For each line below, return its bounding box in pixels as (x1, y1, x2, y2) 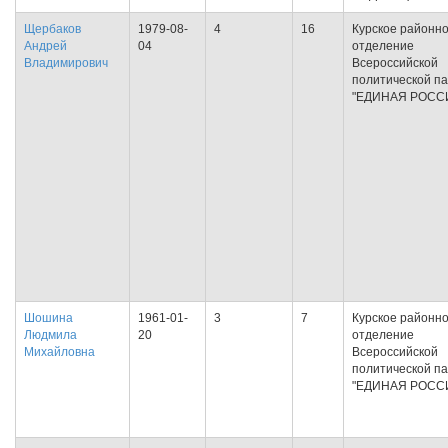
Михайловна (24, 345, 95, 359)
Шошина (24, 311, 73, 325)
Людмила (24, 328, 77, 342)
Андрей (24, 39, 67, 53)
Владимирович (24, 56, 108, 70)
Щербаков (24, 22, 81, 36)
